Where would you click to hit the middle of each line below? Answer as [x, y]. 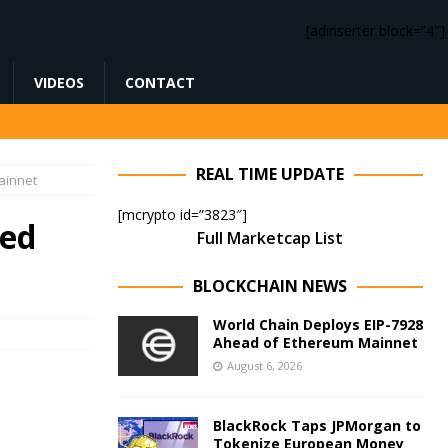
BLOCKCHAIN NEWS [270, 286]
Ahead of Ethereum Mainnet [315, 342]
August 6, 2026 [264, 365]
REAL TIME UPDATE [270, 174]
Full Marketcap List [270, 238]
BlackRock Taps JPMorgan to [316, 426]
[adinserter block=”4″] [375, 30]
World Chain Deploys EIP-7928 [317, 324]
